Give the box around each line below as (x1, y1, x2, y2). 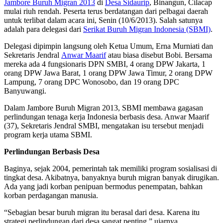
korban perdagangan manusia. (4, 191, 98, 200)
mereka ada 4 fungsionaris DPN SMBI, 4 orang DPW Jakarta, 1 (4, 59, 206, 68)
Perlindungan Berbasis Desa (4, 147, 100, 156)
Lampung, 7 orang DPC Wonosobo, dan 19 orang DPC (4, 77, 179, 86)
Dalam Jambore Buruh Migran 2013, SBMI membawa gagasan (4, 103, 203, 112)
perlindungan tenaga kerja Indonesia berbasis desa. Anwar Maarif (4, 112, 209, 121)
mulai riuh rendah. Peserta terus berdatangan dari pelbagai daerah (4, 6, 208, 15)
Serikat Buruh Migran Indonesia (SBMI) (83, 24, 211, 33)
